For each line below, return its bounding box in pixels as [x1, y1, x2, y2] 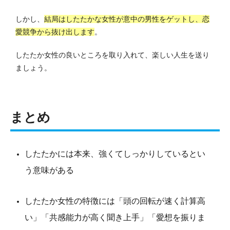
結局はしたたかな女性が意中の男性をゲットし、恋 [44, 15, 209, 24]
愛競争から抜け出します [15, 28, 94, 36]
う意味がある [25, 166, 74, 175]
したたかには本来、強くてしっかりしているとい [25, 149, 205, 159]
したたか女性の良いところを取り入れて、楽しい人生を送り [15, 51, 209, 60]
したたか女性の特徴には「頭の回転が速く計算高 [25, 197, 205, 206]
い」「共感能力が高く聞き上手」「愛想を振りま [25, 213, 205, 222]
